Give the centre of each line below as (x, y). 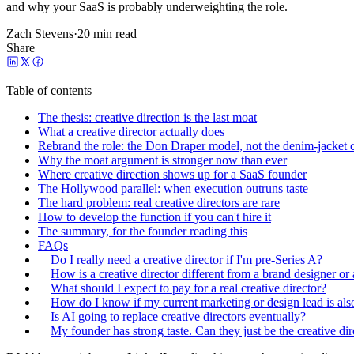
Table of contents (49, 90)
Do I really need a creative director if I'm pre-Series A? (186, 259)
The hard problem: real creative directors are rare (159, 202)
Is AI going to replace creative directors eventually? (178, 316)
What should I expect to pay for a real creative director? (188, 288)
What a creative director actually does (131, 131)
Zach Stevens (40, 33)
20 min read (107, 33)
